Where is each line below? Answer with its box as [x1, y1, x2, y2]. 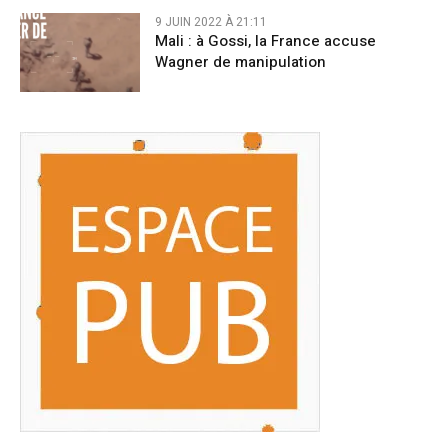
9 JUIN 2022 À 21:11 [155, 12, 267, 31]
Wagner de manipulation [155, 50, 326, 73]
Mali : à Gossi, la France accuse [155, 29, 376, 52]
